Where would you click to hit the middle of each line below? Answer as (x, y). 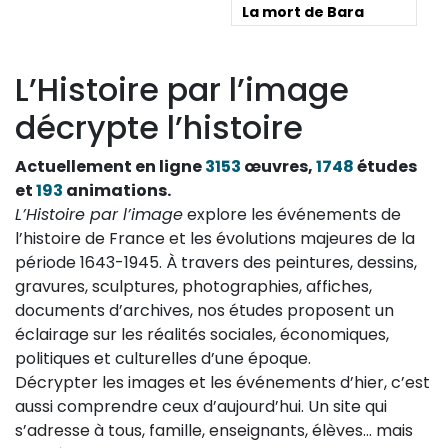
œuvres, (278, 166)
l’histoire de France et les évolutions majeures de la (215, 238)
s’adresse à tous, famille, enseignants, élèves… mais (214, 430)
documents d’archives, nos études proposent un (204, 310)
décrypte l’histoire (159, 127)
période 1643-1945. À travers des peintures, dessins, (216, 262)
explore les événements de (292, 214)
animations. (117, 190)
